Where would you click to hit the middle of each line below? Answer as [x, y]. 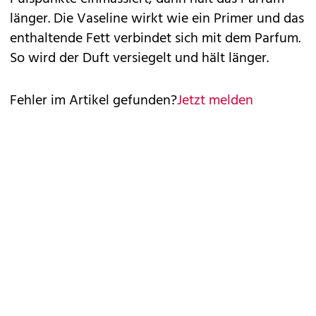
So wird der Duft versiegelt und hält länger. [139, 59]
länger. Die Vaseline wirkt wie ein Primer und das [157, 19]
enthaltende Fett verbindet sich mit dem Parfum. [155, 39]
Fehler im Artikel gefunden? [93, 101]
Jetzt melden [215, 101]
